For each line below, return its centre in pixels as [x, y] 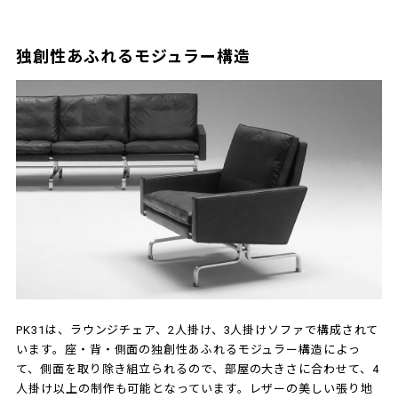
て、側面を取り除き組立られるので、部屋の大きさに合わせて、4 [198, 370]
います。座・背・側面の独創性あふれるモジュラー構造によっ [188, 350]
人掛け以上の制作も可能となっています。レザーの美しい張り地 [195, 389]
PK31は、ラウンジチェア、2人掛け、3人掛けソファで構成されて [198, 330]
